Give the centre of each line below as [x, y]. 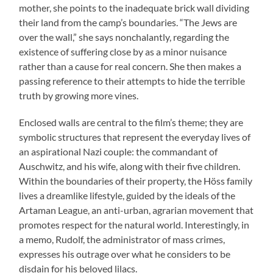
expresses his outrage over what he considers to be [125, 254]
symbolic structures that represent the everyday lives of [135, 137]
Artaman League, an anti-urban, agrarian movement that [136, 210]
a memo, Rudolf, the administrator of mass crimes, [122, 239]
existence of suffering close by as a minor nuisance [123, 52]
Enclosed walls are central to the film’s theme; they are [131, 122]
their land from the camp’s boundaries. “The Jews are [128, 23]
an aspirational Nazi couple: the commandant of [119, 152]
